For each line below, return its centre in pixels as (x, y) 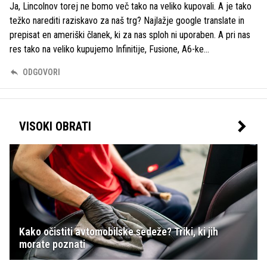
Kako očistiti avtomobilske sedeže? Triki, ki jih (119, 231)
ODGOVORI (41, 72)
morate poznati (52, 244)
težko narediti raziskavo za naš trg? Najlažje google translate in (127, 20)
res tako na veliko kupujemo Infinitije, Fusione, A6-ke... (109, 49)
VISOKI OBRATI (55, 126)
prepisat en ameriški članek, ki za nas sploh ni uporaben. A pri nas (130, 35)
